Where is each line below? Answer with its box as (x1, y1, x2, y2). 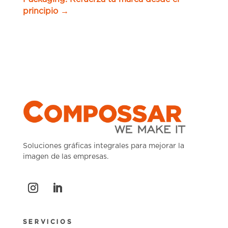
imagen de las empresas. (22, 153, 108, 161)
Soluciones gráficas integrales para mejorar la (22, 142, 184, 150)
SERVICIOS (22, 219, 73, 225)
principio (22, 7, 58, 16)
